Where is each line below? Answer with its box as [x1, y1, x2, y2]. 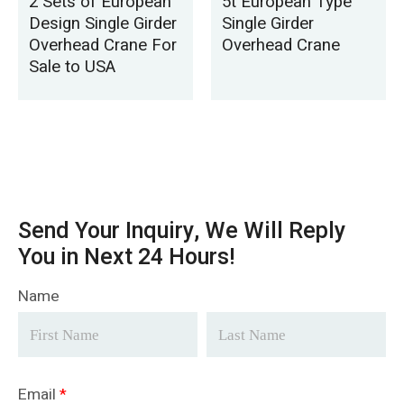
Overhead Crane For [29, 32, 178, 58]
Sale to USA [29, 54, 116, 79]
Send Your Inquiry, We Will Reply [17, 214, 345, 247]
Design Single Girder [29, 11, 178, 36]
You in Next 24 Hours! [17, 240, 235, 273]
